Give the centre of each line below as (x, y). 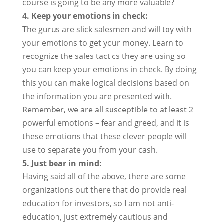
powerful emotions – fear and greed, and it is (106, 123)
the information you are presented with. (97, 96)
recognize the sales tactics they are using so (104, 56)
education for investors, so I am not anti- (98, 203)
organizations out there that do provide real (104, 190)
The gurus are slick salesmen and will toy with (107, 29)
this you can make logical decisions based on (106, 83)
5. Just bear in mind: (62, 163)
